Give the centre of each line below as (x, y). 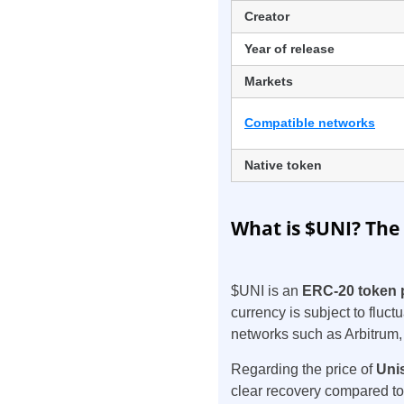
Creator (267, 17)
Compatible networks (310, 123)
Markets (269, 82)
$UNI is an (266, 291)
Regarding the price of (303, 370)
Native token (283, 165)
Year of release (289, 49)
